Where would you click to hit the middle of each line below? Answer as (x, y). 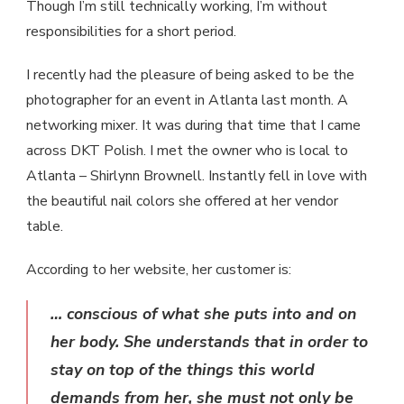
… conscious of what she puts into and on (203, 313)
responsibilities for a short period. (131, 31)
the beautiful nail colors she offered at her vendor (182, 201)
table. (45, 226)
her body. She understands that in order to (209, 341)
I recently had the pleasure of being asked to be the (190, 74)
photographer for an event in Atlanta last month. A (187, 100)
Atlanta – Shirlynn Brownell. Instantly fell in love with (197, 175)
